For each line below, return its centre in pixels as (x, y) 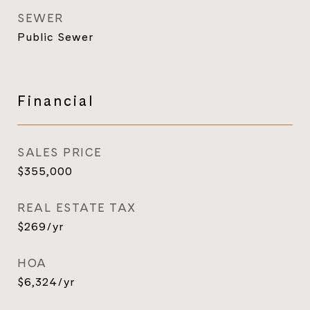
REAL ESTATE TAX (77, 208)
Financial (56, 100)
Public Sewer (55, 37)
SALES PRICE (60, 152)
